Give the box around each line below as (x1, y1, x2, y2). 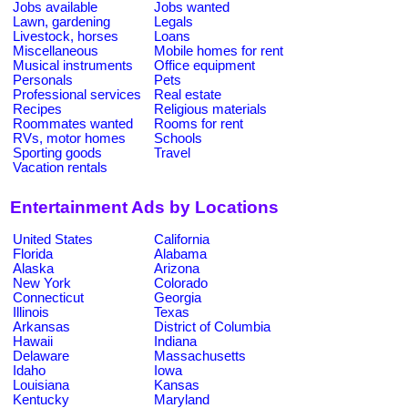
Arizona (154, 260, 199, 276)
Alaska (13, 260, 54, 276)
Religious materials (154, 101, 267, 117)
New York (13, 275, 71, 291)
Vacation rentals (13, 159, 107, 175)
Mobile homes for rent (154, 43, 283, 58)
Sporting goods (13, 145, 102, 160)
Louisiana (13, 377, 69, 393)
